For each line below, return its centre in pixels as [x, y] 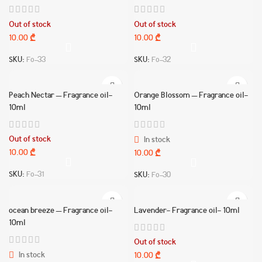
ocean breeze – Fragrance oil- [61, 211]
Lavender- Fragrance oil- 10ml [187, 211]
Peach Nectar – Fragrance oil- [61, 96]
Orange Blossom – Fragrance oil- [191, 96]
